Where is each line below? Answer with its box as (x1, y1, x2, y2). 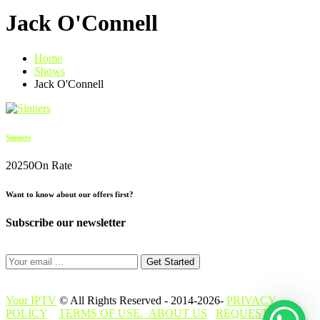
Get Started (146, 256, 194, 267)
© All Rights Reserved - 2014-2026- (56, 294, 226, 306)
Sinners (6, 132, 31, 141)
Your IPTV (6, 294, 56, 306)
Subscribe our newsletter (6, 216, 126, 229)
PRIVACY (226, 294, 276, 306)
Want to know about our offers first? (6, 189, 134, 199)
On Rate (34, 159, 72, 171)
